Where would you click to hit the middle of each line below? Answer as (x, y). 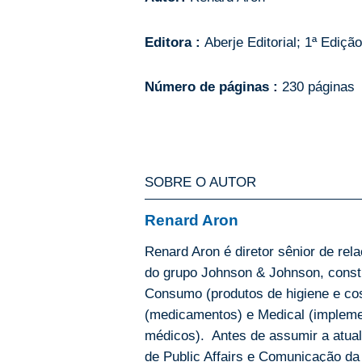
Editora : (175, 42)
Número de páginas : (211, 86)
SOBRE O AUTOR (200, 182)
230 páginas (316, 86)
